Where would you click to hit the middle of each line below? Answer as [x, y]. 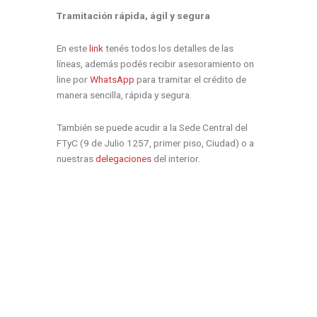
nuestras [76, 159]
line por [73, 80]
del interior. [176, 159]
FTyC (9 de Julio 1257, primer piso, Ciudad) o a [155, 143]
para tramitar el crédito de [190, 80]
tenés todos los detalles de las [168, 48]
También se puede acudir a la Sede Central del [152, 128]
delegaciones [123, 159]
